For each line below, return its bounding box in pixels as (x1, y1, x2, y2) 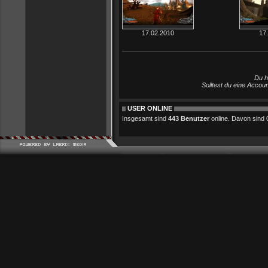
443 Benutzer (168, 115, 209, 122)
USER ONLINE (126, 105, 174, 112)
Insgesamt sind (122, 115, 168, 122)
